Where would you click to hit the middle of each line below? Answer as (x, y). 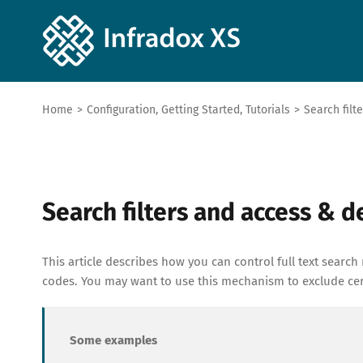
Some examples (113, 340)
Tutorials (268, 110)
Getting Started (201, 110)
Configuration (121, 110)
